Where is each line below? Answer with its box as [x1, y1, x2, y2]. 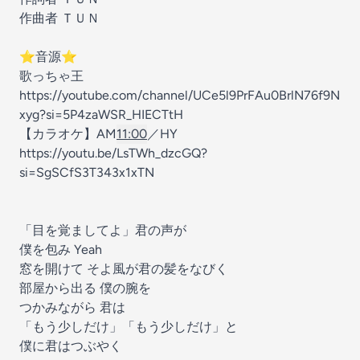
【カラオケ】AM [19, 126, 117, 141]
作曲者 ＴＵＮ [19, 10, 100, 26]
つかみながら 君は [19, 300, 125, 315]
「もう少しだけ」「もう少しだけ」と [19, 319, 238, 334]
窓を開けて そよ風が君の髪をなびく [19, 261, 228, 276]
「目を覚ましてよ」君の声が [19, 223, 186, 238]
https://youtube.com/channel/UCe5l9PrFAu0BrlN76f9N [19, 88, 340, 103]
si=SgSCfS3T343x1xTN [19, 165, 154, 180]
